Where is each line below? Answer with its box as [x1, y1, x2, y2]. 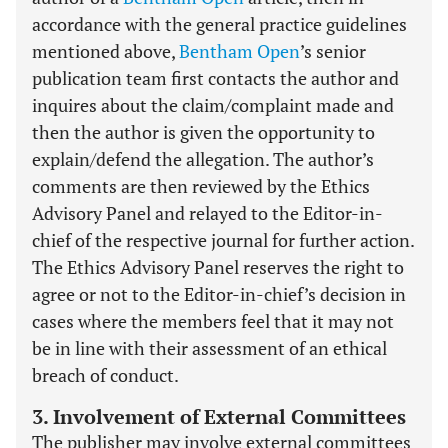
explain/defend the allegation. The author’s [32, 147, 374, 171]
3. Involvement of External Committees [32, 403, 406, 430]
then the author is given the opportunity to [32, 120, 375, 144]
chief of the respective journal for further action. [32, 228, 414, 252]
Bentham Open [179, 39, 300, 63]
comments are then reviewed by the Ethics [32, 174, 370, 198]
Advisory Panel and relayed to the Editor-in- [32, 201, 383, 225]
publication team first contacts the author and [32, 66, 399, 90]
